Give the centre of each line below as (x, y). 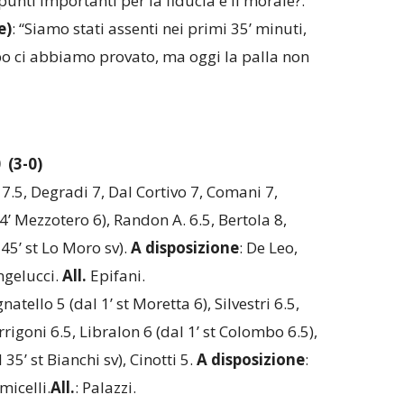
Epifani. (117, 276)
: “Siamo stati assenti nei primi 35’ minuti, (159, 29)
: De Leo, (268, 248)
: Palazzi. (105, 388)
